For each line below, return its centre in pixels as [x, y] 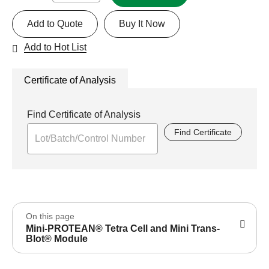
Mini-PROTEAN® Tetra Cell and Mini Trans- [123, 228]
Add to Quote [55, 23]
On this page [50, 216]
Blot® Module [57, 238]
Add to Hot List [55, 47]
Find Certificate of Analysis [84, 114]
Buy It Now [142, 23]
